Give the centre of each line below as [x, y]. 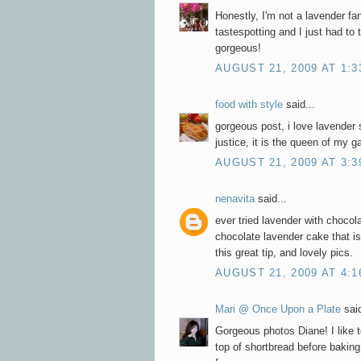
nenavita [235, 199]
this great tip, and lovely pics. [284, 252]
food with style [249, 105]
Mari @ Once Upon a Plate [278, 309]
